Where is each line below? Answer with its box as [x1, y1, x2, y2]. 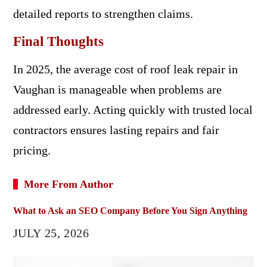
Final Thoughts [13, 34, 104, 49]
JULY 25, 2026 [13, 226, 89, 240]
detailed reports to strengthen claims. [13, 7, 193, 20]
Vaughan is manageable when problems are [13, 83, 222, 96]
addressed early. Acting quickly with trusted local [13, 103, 253, 116]
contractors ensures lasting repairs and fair [13, 123, 219, 136]
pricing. [13, 144, 51, 157]
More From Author [23, 178, 113, 190]
